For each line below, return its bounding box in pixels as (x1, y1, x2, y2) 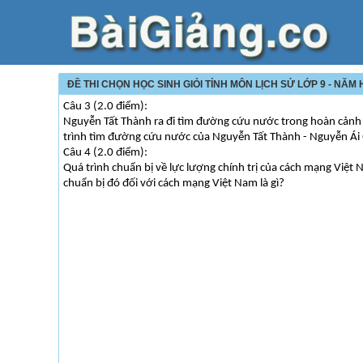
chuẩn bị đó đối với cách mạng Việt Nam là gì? (63, 177, 284, 190)
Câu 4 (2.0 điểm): (63, 147, 147, 159)
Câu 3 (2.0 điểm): (63, 100, 147, 113)
